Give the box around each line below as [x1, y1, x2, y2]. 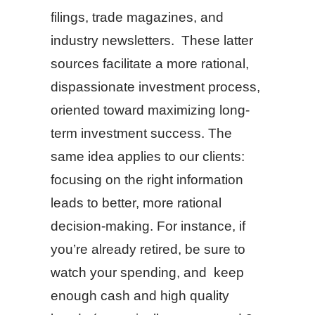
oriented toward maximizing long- [51, 103, 250, 117]
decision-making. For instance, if [51, 219, 245, 233]
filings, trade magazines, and [51, 10, 224, 25]
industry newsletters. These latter [51, 33, 253, 48]
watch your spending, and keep [51, 265, 244, 280]
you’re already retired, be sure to [51, 242, 245, 257]
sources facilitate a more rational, [51, 56, 249, 71]
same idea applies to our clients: [51, 149, 245, 164]
